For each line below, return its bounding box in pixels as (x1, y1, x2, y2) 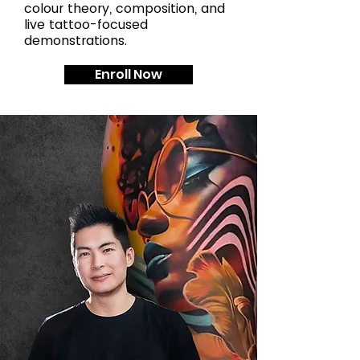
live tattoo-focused (24, 15, 148, 34)
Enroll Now (95, 65, 162, 84)
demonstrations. (24, 31, 127, 50)
